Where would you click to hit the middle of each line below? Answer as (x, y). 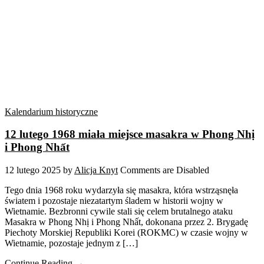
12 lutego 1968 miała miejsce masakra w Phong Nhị (130, 134)
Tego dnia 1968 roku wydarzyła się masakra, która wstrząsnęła (121, 190)
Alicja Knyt (96, 170)
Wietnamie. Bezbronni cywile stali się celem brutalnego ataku (119, 212)
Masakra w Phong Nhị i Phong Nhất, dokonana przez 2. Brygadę (126, 222)
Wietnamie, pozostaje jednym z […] (71, 243)
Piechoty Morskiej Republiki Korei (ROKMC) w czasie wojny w (126, 233)
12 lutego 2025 (33, 170)
